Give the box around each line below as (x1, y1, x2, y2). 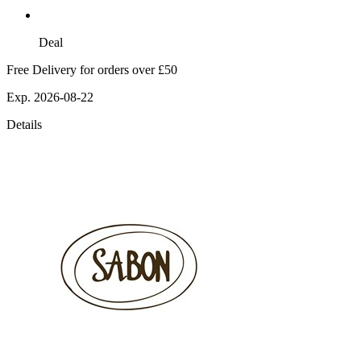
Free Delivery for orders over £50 (6, 63, 177, 77)
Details (6, 118, 42, 132)
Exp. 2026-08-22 (6, 90, 93, 105)
